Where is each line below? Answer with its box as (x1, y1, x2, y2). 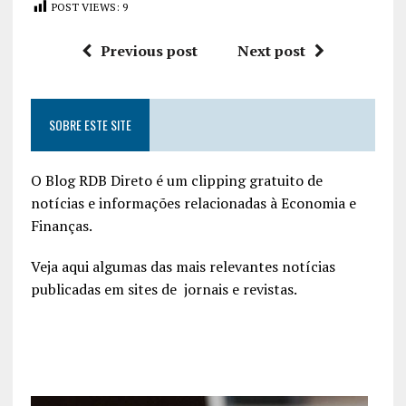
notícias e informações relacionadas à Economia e (30, 192, 356, 213)
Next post (237, 40, 305, 61)
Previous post (100, 40, 198, 61)
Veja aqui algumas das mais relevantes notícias (30, 256, 335, 276)
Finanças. (30, 215, 92, 236)
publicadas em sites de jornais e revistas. (30, 278, 297, 299)
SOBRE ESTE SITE (48, 114, 131, 134)
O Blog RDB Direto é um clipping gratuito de (30, 169, 323, 190)
